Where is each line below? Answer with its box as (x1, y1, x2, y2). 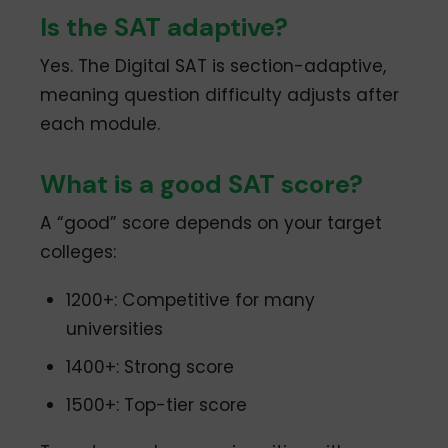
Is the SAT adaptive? (40, 10, 289, 45)
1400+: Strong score (66, 354, 235, 379)
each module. (40, 112, 161, 137)
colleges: (40, 240, 117, 265)
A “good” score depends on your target (40, 211, 383, 236)
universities (66, 317, 164, 342)
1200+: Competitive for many (66, 288, 316, 313)
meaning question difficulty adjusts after (40, 83, 400, 108)
